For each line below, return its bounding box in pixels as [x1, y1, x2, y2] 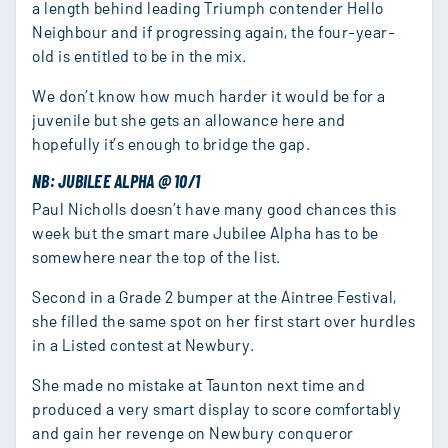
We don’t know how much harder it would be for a [32, 86, 386, 106]
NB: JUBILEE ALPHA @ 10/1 [32, 170, 200, 193]
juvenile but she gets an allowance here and [32, 110, 346, 130]
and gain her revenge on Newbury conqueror [32, 422, 354, 442]
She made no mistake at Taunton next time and [32, 374, 365, 394]
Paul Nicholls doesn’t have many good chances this [32, 198, 397, 218]
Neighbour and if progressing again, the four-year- [32, 22, 395, 42]
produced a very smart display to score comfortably [32, 398, 401, 418]
